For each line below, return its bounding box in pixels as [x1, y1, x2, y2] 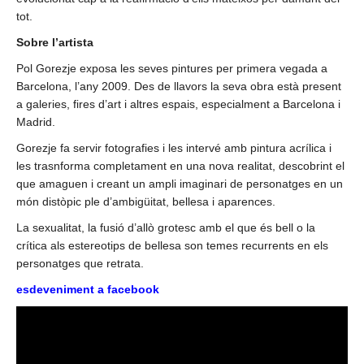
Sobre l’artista [16, 35, 93, 49]
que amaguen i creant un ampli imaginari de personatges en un [16, 176, 343, 190]
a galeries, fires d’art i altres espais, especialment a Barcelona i [16, 97, 340, 110]
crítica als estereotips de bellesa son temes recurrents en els [16, 238, 328, 252]
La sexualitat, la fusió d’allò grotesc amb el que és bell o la [16, 220, 315, 234]
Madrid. [16, 115, 55, 128]
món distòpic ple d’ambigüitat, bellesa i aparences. [16, 194, 275, 208]
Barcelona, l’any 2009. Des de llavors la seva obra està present [16, 79, 341, 93]
